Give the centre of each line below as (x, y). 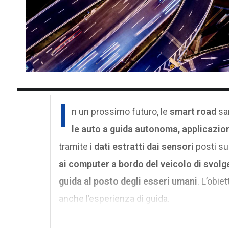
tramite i (76, 146)
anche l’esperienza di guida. (114, 198)
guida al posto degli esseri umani (128, 181)
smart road (192, 111)
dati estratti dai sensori (145, 146)
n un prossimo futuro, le (119, 111)
